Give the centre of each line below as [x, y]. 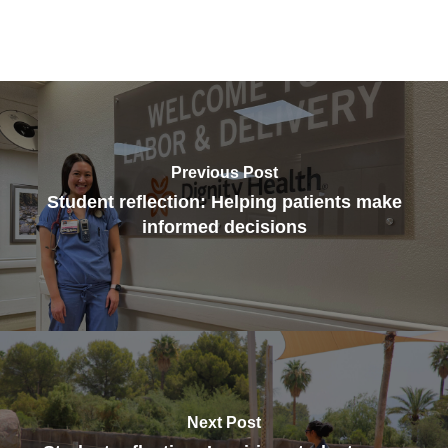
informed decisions [224, 226]
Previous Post [224, 172]
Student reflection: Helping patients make [224, 201]
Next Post [224, 422]
